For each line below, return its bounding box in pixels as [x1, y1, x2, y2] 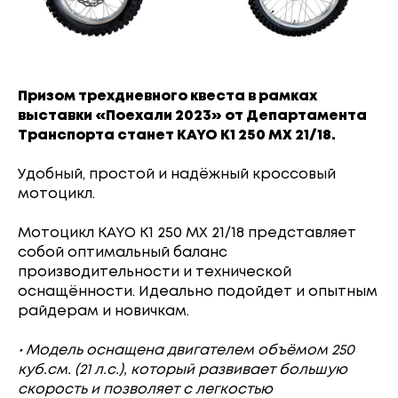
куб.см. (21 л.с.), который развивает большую [18, 362, 347, 377]
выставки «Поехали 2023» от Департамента [18, 108, 367, 123]
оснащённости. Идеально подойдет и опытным [18, 284, 378, 298]
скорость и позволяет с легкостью [18, 382, 273, 396]
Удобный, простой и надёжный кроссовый [18, 167, 336, 181]
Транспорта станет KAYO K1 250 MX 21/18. [18, 128, 336, 142]
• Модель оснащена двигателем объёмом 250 [18, 343, 354, 357]
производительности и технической [18, 265, 291, 279]
